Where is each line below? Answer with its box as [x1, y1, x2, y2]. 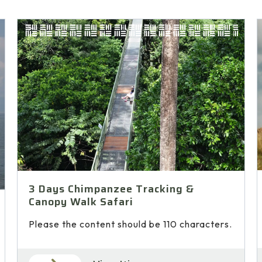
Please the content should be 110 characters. [29, 218, 233, 230]
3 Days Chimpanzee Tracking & [29, 181, 195, 198]
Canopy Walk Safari [29, 194, 134, 211]
